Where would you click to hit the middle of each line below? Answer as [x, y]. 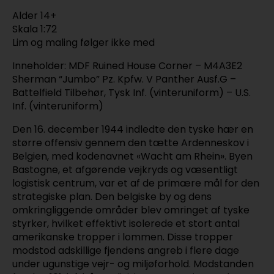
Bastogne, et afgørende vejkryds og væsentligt [125, 169]
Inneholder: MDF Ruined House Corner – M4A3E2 [127, 65]
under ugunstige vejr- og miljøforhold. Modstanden [133, 264]
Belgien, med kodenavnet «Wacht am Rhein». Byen [132, 156]
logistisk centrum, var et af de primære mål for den [136, 183]
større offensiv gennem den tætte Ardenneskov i [131, 143]
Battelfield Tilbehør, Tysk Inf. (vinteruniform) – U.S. [131, 92]
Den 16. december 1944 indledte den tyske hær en [133, 129]
